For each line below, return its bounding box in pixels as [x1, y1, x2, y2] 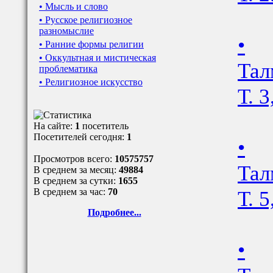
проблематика [39, 63, 97, 74]
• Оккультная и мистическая [39, 52, 156, 63]
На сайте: [34, 121, 75, 131]
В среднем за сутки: [34, 175, 118, 186]
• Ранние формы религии [39, 39, 144, 49]
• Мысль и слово [39, 1, 108, 12]
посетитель [82, 121, 129, 131]
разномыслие [39, 26, 94, 36]
